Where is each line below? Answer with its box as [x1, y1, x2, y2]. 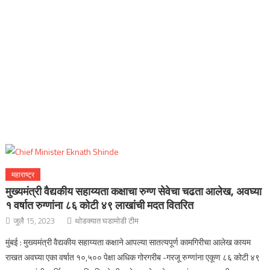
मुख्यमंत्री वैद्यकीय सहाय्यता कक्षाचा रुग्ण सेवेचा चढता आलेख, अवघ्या [5, 183, 262, 199]
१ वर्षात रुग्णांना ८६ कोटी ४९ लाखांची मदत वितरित [5, 197, 194, 213]
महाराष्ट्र [11, 169, 35, 180]
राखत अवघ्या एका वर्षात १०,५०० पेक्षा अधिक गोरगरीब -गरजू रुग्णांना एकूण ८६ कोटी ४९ [5, 251, 260, 263]
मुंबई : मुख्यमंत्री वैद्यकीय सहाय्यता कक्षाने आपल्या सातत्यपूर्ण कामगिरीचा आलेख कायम [5, 236, 251, 248]
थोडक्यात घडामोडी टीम [75, 215, 139, 227]
